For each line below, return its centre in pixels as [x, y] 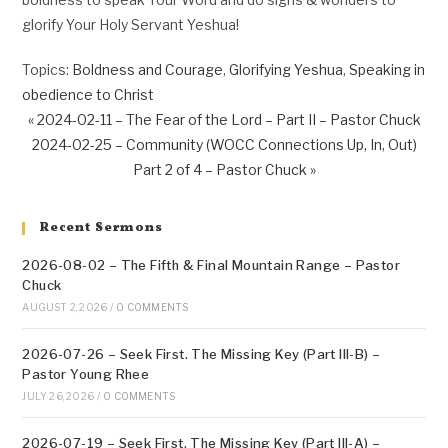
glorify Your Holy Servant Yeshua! [131, 24]
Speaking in [387, 69]
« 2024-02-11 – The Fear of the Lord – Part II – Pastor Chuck [224, 119]
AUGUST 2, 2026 [65, 307]
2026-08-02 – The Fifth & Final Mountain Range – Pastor [211, 265]
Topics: [46, 69]
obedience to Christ [88, 94]
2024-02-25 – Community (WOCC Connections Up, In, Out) [224, 144]
